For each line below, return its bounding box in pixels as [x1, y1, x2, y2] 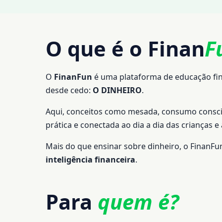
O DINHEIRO [93, 84, 142, 96]
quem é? [98, 187, 179, 216]
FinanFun [54, 71, 92, 82]
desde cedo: [46, 84, 93, 96]
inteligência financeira [46, 154, 135, 165]
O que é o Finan [46, 35, 205, 63]
